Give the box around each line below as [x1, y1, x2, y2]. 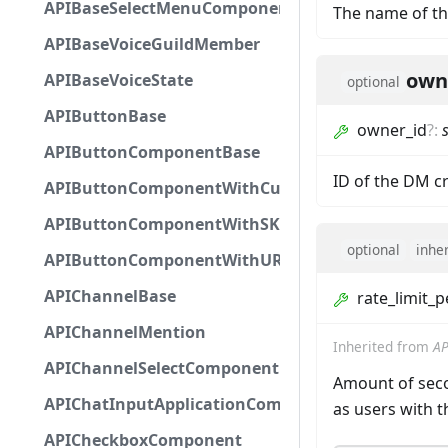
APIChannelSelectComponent [44, 357, 279, 379]
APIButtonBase [44, 105, 166, 127]
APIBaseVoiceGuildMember [44, 33, 260, 55]
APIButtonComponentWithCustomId [44, 177, 338, 199]
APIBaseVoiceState [44, 69, 193, 91]
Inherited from [333, 337, 433, 357]
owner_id [357, 119, 427, 142]
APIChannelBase [44, 285, 176, 307]
